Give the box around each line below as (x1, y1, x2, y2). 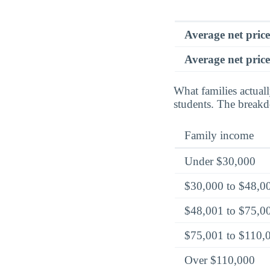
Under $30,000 (184, 154, 256, 168)
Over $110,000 (184, 253, 255, 266)
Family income (184, 128, 254, 142)
